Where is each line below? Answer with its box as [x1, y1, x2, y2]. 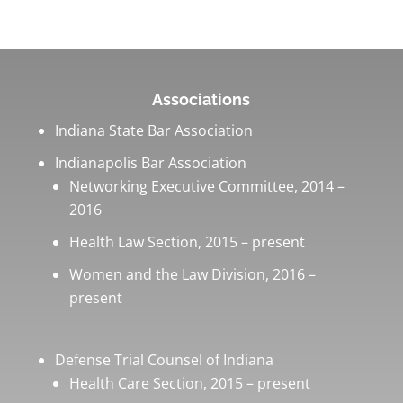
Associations [152, 89, 251, 109]
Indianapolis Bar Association [54, 152, 246, 173]
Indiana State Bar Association [54, 120, 253, 140]
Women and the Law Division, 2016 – [68, 264, 316, 284]
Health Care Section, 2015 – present [68, 372, 310, 393]
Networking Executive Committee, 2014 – [68, 175, 345, 196]
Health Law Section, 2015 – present [68, 231, 305, 252]
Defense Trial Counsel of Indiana [54, 349, 273, 370]
